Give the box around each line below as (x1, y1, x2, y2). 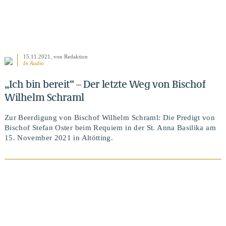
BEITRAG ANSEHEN (81, 216, 145, 223)
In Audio (23, 60, 44, 67)
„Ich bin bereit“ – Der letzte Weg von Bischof (4, 77, 206, 90)
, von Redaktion (50, 53, 88, 60)
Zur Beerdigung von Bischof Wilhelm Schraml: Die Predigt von (4, 114, 215, 122)
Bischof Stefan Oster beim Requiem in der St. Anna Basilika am (4, 124, 216, 132)
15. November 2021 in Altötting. (4, 134, 114, 142)
